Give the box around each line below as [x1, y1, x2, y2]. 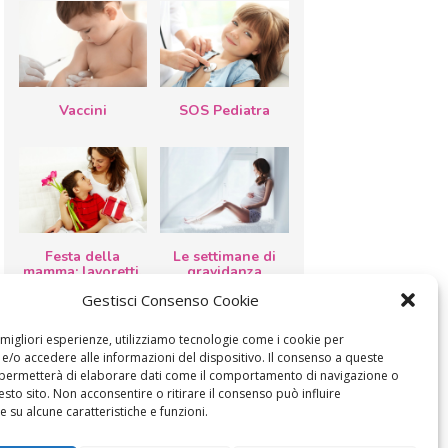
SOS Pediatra [178, 100, 270, 120]
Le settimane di [172, 246, 276, 266]
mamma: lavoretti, [23, 261, 143, 281]
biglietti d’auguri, [25, 276, 141, 296]
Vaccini [58, 100, 107, 120]
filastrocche [42, 291, 123, 311]
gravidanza [186, 261, 262, 281]
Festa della [45, 246, 121, 266]
